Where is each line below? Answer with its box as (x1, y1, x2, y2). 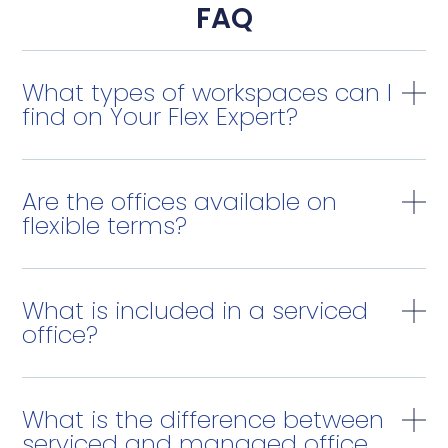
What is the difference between (22, 402, 385, 436)
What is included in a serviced (22, 293, 369, 327)
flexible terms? (22, 208, 188, 242)
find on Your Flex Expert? (22, 99, 299, 133)
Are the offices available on (22, 184, 338, 218)
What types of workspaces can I (22, 75, 393, 109)
